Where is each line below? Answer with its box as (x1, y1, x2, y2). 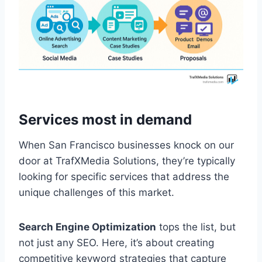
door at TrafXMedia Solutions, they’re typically (19, 155, 235, 167)
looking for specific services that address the (19, 171, 229, 183)
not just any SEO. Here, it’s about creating (19, 237, 214, 249)
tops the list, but (156, 221, 236, 233)
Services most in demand (19, 111, 192, 129)
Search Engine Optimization (19, 221, 156, 233)
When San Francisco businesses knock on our (19, 139, 234, 151)
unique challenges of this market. (19, 187, 174, 199)
